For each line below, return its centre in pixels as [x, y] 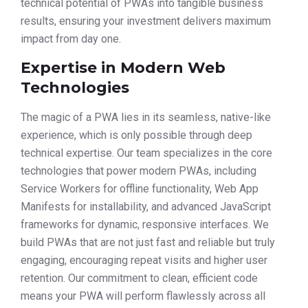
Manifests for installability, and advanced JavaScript [146, 206]
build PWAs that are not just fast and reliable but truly [148, 242]
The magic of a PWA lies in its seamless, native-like [146, 117]
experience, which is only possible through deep [136, 135]
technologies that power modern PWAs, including [139, 170]
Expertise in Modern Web [123, 67]
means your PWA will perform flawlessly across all [143, 296]
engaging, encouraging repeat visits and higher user [144, 260]
